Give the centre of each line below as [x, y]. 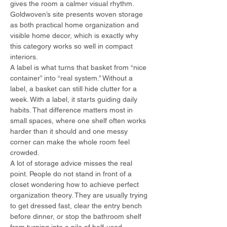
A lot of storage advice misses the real [72, 163]
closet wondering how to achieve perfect [75, 184]
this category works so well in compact [72, 46]
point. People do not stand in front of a [72, 174]
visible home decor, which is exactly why [75, 35]
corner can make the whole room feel [71, 142]
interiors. [24, 57]
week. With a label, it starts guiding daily [75, 99]
